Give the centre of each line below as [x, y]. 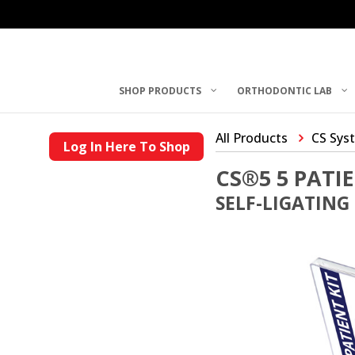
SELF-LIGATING [282, 203]
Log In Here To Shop [126, 147]
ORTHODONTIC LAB [285, 90]
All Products [252, 138]
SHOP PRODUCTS [160, 90]
